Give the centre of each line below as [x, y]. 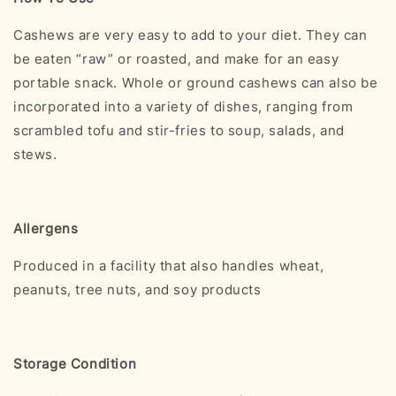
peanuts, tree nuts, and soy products [137, 289]
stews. [35, 154]
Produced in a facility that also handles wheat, [169, 265]
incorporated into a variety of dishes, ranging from [183, 106]
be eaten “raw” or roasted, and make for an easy [176, 58]
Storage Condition [75, 363]
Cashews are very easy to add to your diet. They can [190, 34]
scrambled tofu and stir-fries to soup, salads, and [179, 130]
